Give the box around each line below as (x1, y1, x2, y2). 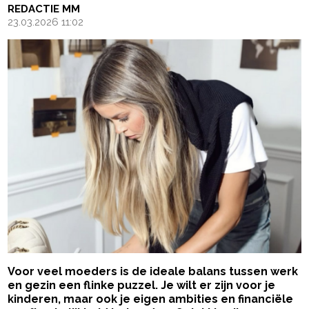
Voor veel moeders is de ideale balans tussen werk (8, 265, 299, 279)
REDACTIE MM (8, 3, 81, 16)
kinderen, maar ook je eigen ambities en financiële (8, 292, 294, 306)
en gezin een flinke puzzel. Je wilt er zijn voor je (8, 279, 276, 292)
